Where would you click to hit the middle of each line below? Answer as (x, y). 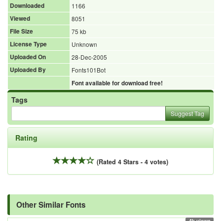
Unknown (84, 44)
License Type (28, 44)
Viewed (20, 18)
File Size (21, 31)
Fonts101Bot (89, 70)
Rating (26, 137)
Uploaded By (28, 70)
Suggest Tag (187, 113)
